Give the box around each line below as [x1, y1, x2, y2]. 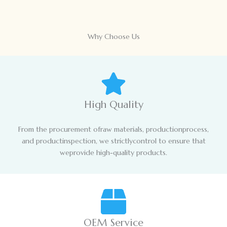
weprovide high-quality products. [60, 148, 167, 158]
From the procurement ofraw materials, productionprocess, [18, 125, 209, 134]
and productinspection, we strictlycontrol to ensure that [21, 136, 206, 146]
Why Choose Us [87, 32, 140, 42]
